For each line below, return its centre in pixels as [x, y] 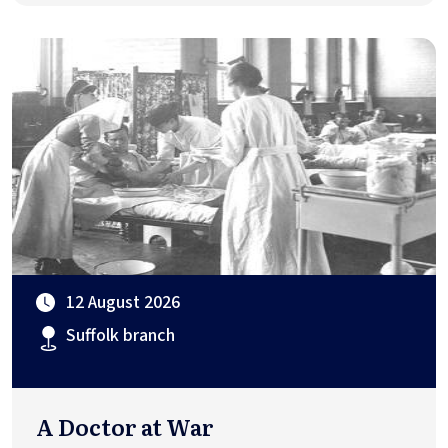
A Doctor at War [125, 426]
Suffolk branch [120, 335]
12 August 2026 [123, 302]
